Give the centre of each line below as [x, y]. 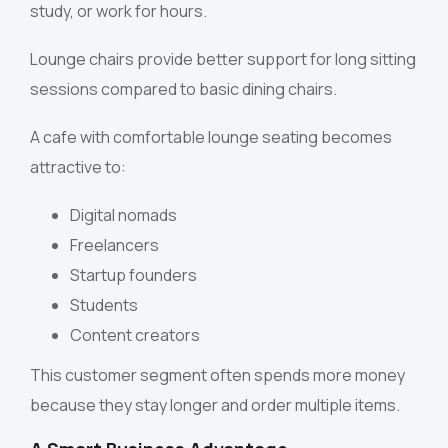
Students [104, 305]
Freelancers [114, 245]
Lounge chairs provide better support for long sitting [223, 59]
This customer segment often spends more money [217, 375]
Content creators [135, 335]
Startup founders [133, 275]
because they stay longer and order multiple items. [215, 405]
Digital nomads [123, 215]
